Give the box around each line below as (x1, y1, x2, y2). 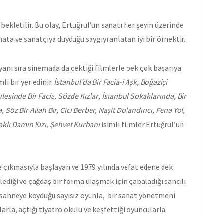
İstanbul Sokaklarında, (102, 91, 176, 101)
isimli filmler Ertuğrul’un (101, 119, 184, 129)
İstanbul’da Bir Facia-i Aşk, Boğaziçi (54, 77, 167, 87)
